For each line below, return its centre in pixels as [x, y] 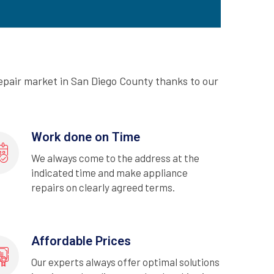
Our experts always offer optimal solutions [125, 261]
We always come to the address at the [115, 157]
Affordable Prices [81, 241]
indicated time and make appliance [109, 172]
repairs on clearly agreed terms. [103, 187]
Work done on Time [86, 137]
